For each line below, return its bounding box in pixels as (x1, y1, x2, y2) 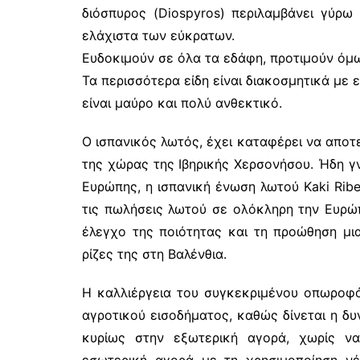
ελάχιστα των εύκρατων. (82, 27, 235, 43)
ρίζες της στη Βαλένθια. (82, 245, 227, 262)
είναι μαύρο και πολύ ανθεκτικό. (82, 94, 282, 111)
